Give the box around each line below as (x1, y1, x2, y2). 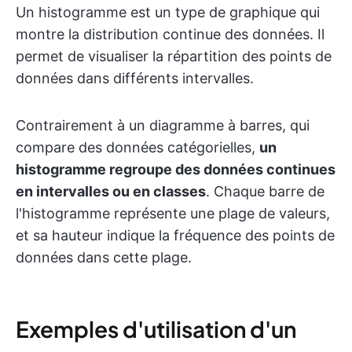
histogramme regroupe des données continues (16, 160, 335, 178)
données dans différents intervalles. (16, 69, 254, 86)
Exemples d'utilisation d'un (16, 314, 296, 343)
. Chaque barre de (206, 182, 324, 200)
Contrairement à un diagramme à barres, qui (16, 116, 310, 134)
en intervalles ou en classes (16, 182, 206, 200)
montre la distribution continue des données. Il (16, 25, 324, 42)
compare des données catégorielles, (16, 138, 259, 156)
